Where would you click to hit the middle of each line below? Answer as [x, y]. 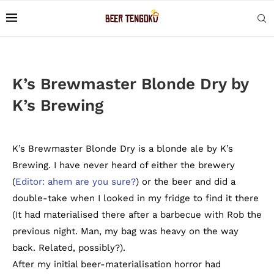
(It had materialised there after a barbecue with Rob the [137, 215]
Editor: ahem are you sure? [76, 182]
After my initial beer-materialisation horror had [117, 264]
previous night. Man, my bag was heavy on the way [125, 231]
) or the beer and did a [186, 182]
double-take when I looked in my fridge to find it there [135, 198]
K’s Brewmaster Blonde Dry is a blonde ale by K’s [123, 149]
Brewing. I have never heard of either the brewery [124, 165]
